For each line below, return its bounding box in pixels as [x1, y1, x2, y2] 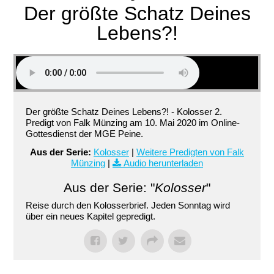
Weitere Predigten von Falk [136, 147, 244, 157]
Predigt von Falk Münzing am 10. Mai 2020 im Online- [26, 117, 240, 128]
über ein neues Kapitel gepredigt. [26, 211, 156, 221]
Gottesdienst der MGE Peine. [26, 128, 144, 139]
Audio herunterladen [124, 158, 203, 168]
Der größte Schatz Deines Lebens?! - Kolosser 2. [26, 106, 223, 117]
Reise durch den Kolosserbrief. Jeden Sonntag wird [26, 200, 231, 210]
